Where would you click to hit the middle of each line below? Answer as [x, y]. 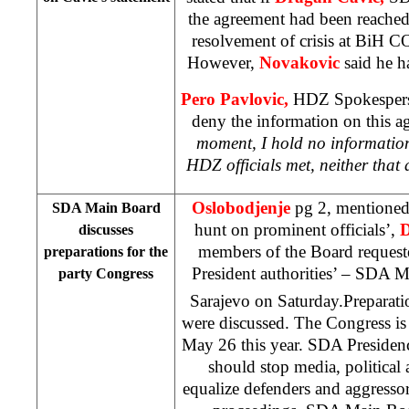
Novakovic [302, 62]
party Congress [106, 273]
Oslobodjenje [241, 207]
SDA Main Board [106, 207]
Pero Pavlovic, [237, 99]
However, [223, 62]
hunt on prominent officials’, [297, 229]
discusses [106, 229]
